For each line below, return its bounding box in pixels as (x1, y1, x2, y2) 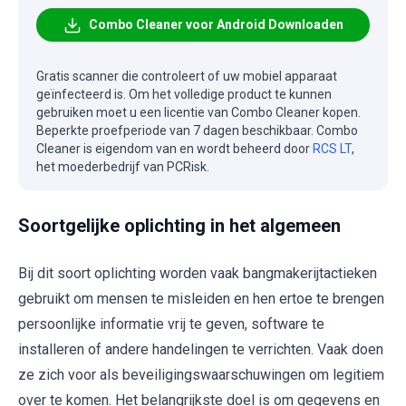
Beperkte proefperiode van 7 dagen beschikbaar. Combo (36, 123, 358, 139)
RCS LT (313, 141, 352, 157)
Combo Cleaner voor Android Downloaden (88, 17, 343, 33)
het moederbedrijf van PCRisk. (36, 159, 209, 175)
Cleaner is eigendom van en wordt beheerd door (36, 141, 313, 157)
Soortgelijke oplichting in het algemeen (18, 215, 341, 237)
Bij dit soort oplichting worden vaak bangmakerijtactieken (18, 265, 377, 283)
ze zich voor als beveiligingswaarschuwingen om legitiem (18, 366, 384, 384)
